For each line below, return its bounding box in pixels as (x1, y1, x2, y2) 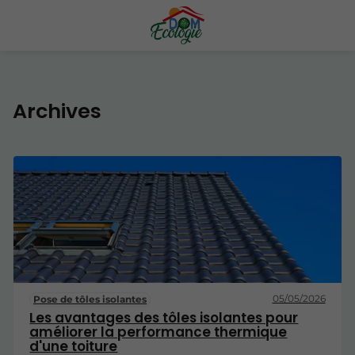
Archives (13, 97, 101, 125)
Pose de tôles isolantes (33, 292, 147, 305)
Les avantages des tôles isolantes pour (29, 307, 299, 327)
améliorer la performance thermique (29, 322, 288, 342)
